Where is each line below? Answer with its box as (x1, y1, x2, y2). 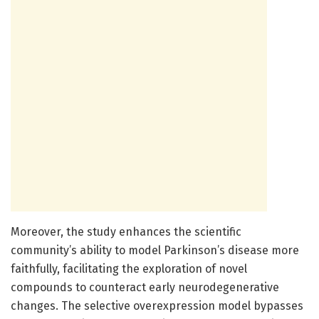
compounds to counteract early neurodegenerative (11, 280, 279, 294)
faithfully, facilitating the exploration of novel (11, 261, 247, 276)
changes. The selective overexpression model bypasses (11, 298, 303, 313)
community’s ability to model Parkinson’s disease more (11, 243, 299, 257)
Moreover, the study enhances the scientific (11, 224, 241, 239)
